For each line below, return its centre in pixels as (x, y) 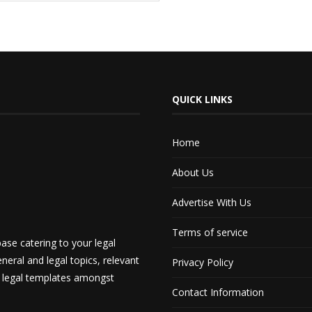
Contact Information (218, 292)
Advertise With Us (212, 202)
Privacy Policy (203, 262)
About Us (193, 172)
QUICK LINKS (203, 99)
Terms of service (210, 232)
